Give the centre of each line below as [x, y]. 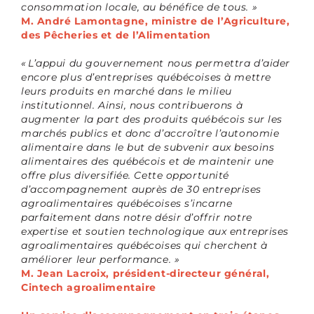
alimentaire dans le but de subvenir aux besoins [148, 147]
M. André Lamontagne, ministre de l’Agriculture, [155, 21]
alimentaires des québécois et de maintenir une [147, 161]
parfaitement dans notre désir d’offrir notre [136, 217]
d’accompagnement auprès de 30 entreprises [141, 189]
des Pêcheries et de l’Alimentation [116, 35]
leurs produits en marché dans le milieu [126, 91]
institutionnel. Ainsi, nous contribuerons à [132, 105]
